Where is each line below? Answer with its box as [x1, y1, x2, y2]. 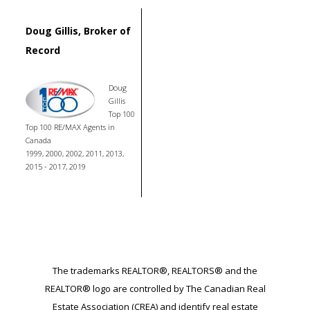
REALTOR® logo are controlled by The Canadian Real [44, 282, 266, 295]
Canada [26, 134, 51, 145]
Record [26, 43, 60, 57]
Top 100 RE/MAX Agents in [26, 121, 115, 132]
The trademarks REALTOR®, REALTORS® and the [53, 264, 257, 277]
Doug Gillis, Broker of [26, 24, 131, 37]
